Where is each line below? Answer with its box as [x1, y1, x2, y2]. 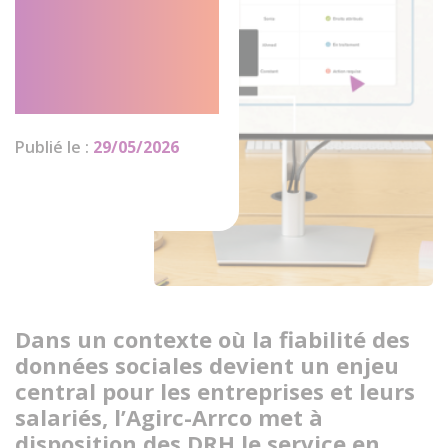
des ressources [15, 45, 218, 83]
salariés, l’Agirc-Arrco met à [15, 402, 323, 432]
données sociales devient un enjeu [15, 350, 399, 380]
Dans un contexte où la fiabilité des [15, 324, 410, 354]
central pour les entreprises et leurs [15, 376, 415, 406]
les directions [15, 12, 198, 50]
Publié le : [15, 136, 93, 158]
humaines [15, 78, 152, 116]
